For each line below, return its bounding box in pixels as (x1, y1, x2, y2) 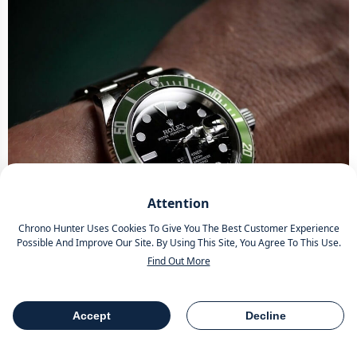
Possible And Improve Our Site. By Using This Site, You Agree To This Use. (16, 236, 341, 249)
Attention (147, 194, 210, 212)
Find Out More (147, 254, 210, 268)
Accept (73, 309, 111, 322)
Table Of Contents (103, 317, 198, 332)
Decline (245, 309, 286, 322)
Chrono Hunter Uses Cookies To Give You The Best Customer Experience (18, 222, 339, 235)
